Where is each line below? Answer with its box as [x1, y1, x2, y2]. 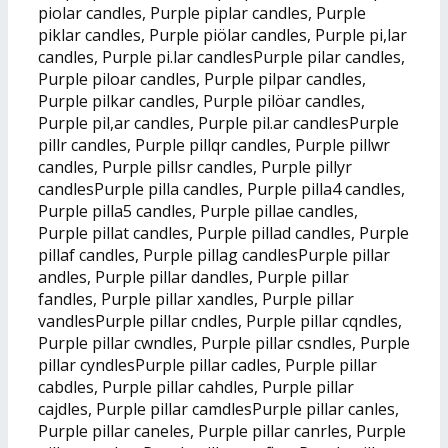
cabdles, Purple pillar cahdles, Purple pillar [38, 375, 354, 398]
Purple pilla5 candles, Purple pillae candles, [38, 199, 358, 222]
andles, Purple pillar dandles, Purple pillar [38, 265, 349, 288]
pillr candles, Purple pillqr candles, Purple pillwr [38, 133, 390, 156]
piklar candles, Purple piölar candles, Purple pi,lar [38, 23, 407, 46]
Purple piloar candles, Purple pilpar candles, [38, 67, 366, 90]
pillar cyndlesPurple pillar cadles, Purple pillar [38, 353, 377, 376]
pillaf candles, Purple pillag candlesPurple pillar [38, 243, 390, 266]
